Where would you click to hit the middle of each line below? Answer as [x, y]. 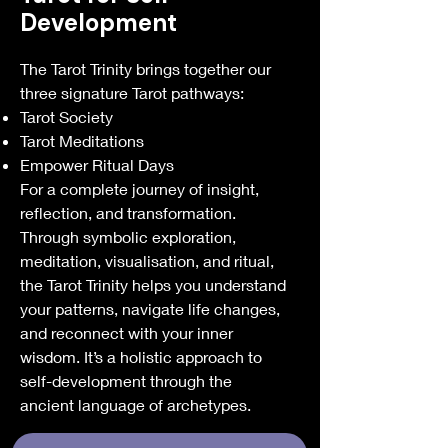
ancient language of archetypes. [135, 404]
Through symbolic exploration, [128, 236]
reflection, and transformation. [128, 212]
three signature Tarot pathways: [132, 92]
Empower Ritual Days [97, 164]
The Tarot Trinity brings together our [145, 68]
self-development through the [126, 380]
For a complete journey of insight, [139, 188]
